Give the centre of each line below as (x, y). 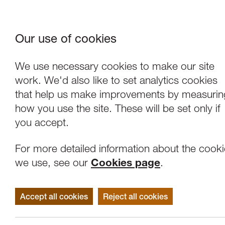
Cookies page (126, 162)
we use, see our (53, 162)
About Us (186, 42)
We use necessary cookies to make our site (115, 66)
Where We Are (183, 42)
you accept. (42, 122)
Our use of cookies (66, 38)
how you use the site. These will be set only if (118, 108)
